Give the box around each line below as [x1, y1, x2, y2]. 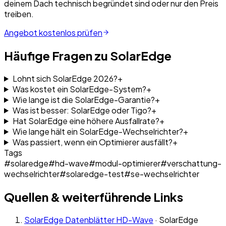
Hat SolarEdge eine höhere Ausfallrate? [12, 115, 159, 126]
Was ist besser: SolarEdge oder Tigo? [12, 104, 151, 116]
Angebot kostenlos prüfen [4, 27, 102, 38]
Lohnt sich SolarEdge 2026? [12, 73, 118, 84]
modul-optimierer [95, 157, 160, 168]
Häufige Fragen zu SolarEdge [4, 47, 172, 63]
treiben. [4, 8, 34, 19]
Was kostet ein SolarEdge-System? [12, 83, 146, 94]
